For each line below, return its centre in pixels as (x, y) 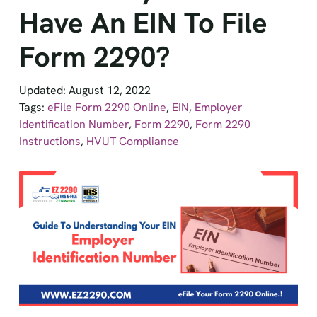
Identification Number (74, 124)
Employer (218, 107)
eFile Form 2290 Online (106, 107)
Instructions (50, 141)
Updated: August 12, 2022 (85, 90)
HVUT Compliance (132, 141)
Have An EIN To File (143, 23)
